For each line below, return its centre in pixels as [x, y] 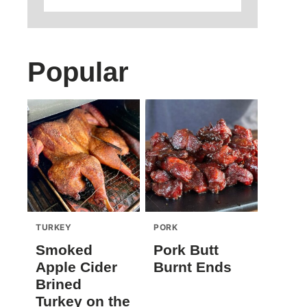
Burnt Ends [193, 267]
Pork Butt [186, 250]
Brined [59, 284]
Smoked [64, 250]
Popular [78, 72]
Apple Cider [76, 267]
